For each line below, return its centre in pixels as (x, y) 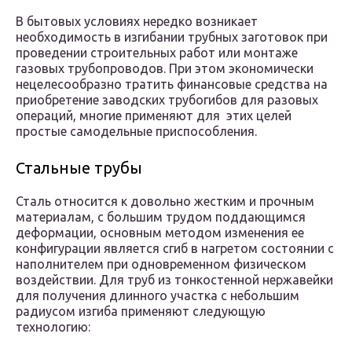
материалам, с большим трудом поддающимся (161, 217)
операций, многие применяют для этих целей (154, 116)
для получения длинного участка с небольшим (158, 296)
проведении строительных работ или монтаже (157, 53)
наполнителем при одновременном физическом (161, 264)
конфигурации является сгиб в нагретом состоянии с (175, 249)
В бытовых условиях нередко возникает (137, 22)
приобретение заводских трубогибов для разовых (167, 100)
